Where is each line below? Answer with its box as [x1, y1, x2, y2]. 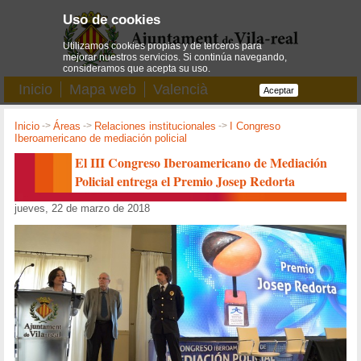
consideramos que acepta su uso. [63, 62, 211, 74]
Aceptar [263, 85, 294, 95]
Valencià [153, 81, 208, 98]
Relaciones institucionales [94, 120, 217, 133]
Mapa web [69, 81, 136, 98]
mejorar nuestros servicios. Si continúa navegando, [63, 51, 288, 63]
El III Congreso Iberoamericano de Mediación [75, 152, 328, 172]
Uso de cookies [63, 11, 161, 28]
